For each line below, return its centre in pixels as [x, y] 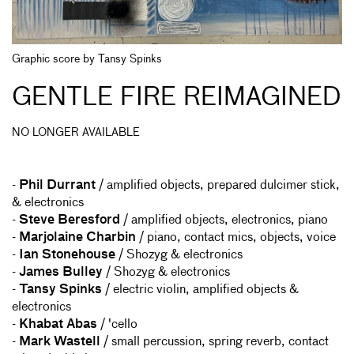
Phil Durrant [57, 186]
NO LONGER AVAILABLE [76, 133]
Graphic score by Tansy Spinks [87, 60]
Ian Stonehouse [67, 256]
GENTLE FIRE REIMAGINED [177, 98]
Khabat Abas [58, 325]
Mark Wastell [60, 343]
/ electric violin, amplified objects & [200, 290]
